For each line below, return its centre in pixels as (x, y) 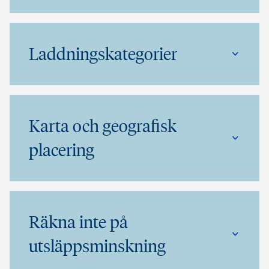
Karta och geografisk (103, 126)
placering (62, 150)
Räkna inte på (78, 222)
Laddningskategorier (103, 54)
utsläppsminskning (97, 246)
